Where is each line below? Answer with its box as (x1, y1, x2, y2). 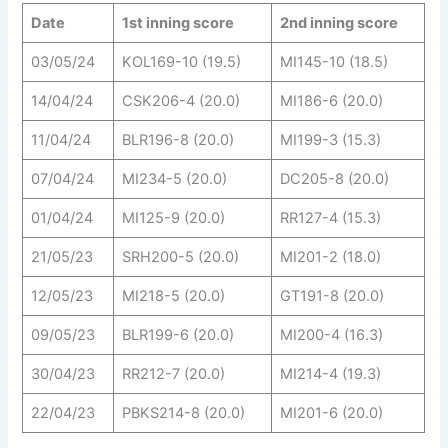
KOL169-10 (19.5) (121, 52, 241, 71)
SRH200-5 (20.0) (121, 247, 239, 266)
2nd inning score (279, 13, 398, 32)
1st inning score (121, 13, 234, 32)
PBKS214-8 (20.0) (121, 403, 245, 422)
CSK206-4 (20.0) (121, 91, 240, 110)
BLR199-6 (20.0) (121, 325, 234, 344)
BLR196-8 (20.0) (121, 130, 234, 149)
